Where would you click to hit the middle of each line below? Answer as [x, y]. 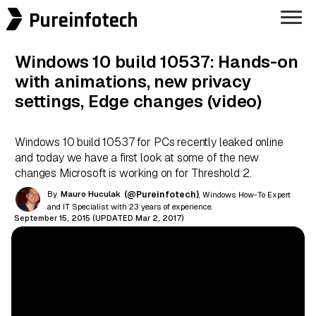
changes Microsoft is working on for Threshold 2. [133, 173]
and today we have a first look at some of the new [137, 157]
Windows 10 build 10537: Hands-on [157, 61]
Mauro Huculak [91, 194]
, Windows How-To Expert [245, 195]
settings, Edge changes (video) [138, 101]
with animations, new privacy [133, 81]
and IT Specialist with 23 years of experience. [130, 207]
